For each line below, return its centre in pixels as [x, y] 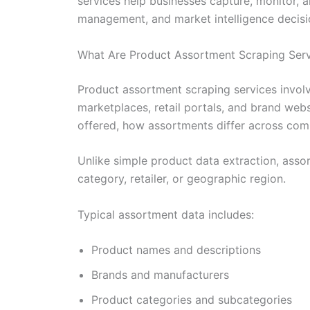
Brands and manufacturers [160, 275]
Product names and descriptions [176, 250]
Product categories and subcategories [192, 300]
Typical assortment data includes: [166, 214]
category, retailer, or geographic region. [182, 179]
